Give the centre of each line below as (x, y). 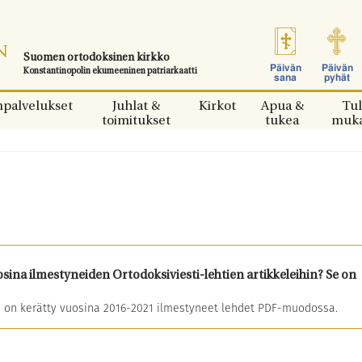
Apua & (282, 107)
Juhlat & (136, 107)
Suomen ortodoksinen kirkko (97, 58)
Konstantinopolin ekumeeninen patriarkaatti (110, 72)
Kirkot (217, 107)
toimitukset (136, 121)
